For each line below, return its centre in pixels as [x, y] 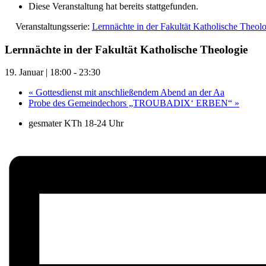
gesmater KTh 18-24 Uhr [76, 123]
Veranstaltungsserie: [54, 26]
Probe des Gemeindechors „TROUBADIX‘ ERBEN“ [132, 103]
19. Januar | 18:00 [38, 72]
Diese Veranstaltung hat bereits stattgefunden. [113, 6]
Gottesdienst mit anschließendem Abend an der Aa [129, 93]
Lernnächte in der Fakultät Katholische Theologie [126, 49]
